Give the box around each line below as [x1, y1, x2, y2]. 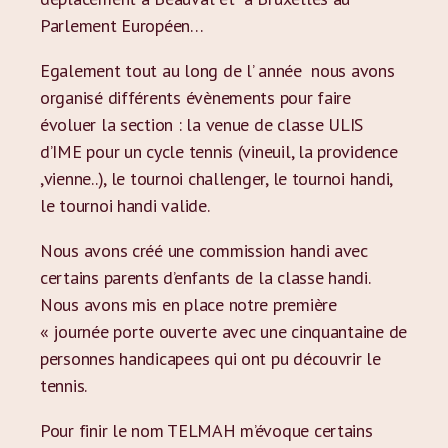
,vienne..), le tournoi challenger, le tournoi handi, [40, 167, 392, 190]
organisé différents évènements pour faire [40, 86, 351, 109]
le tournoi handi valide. [40, 194, 210, 217]
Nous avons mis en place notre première [40, 293, 337, 316]
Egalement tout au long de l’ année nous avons [40, 59, 395, 82]
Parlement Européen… [40, 14, 204, 37]
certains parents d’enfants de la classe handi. [40, 266, 370, 289]
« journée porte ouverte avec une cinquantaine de [40, 320, 408, 343]
